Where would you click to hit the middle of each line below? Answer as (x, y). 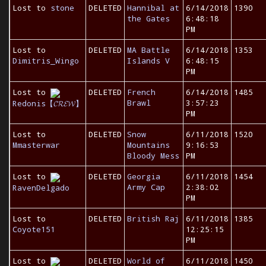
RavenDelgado (41, 187)
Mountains (148, 145)
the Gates (148, 18)
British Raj (153, 218)
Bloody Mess (153, 156)
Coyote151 (34, 229)
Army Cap (146, 187)
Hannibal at (153, 8)
